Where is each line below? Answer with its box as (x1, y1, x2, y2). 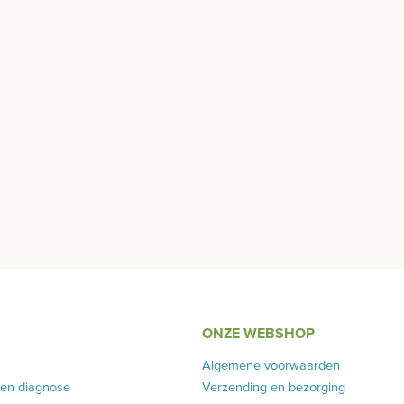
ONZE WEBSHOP (202, 324, 315, 343)
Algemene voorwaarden (202, 357, 340, 373)
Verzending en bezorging (202, 379, 345, 395)
